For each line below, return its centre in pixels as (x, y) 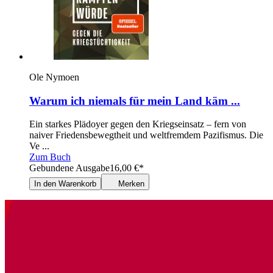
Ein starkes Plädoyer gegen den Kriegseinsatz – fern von (138, 124)
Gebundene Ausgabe (69, 168)
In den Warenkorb (65, 184)
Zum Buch (50, 157)
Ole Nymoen (54, 77)
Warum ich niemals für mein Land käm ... (135, 101)
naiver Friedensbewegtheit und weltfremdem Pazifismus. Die (146, 135)
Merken (131, 184)
